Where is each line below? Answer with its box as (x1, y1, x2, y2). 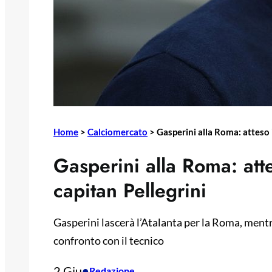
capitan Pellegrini (53, 177, 206, 205)
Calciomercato (87, 126, 148, 137)
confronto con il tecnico (53, 234, 164, 248)
